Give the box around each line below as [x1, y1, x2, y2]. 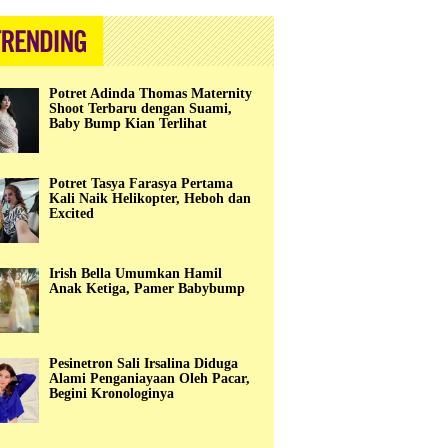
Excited [49, 206, 94, 222]
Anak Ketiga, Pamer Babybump [49, 281, 245, 297]
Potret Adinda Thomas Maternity [49, 86, 252, 102]
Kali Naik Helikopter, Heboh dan [49, 191, 251, 207]
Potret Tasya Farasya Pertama [49, 176, 233, 192]
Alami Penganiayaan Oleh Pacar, [49, 371, 250, 387]
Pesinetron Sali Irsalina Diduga [49, 356, 238, 372]
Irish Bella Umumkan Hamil [49, 266, 222, 282]
